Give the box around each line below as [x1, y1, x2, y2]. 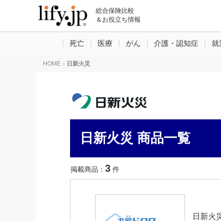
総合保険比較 [96, 7, 134, 14]
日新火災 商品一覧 [80, 131, 190, 146]
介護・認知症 [154, 38, 198, 47]
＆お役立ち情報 [96, 16, 141, 23]
